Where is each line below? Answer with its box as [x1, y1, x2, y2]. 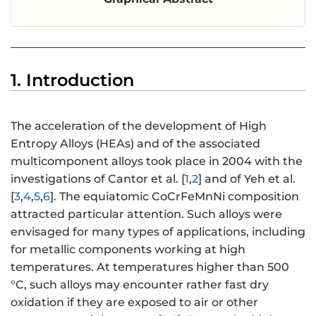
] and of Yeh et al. [198, 172, 296, 186]
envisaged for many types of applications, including [11, 225, 305, 239]
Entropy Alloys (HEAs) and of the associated [11, 137, 260, 151]
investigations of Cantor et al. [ [11, 172, 185, 186]
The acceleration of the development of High [11, 119, 267, 133]
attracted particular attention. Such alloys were [11, 207, 282, 221]
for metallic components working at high [11, 243, 245, 257]
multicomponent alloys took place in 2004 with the [11, 154, 303, 169]
